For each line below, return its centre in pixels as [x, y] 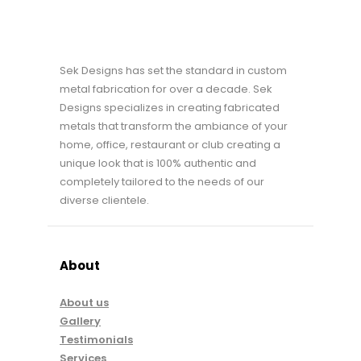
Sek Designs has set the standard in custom [173, 71]
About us [84, 303]
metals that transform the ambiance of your [174, 127]
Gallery [80, 322]
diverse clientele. [104, 201]
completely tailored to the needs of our [162, 182]
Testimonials [96, 340]
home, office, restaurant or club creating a [170, 145]
